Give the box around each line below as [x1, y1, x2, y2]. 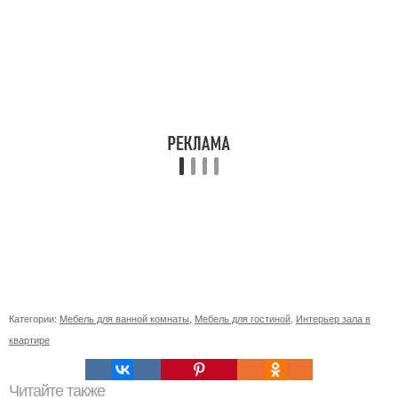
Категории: [9, 310, 60, 325]
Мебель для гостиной [195, 310, 291, 325]
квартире [9, 331, 50, 346]
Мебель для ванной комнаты [60, 310, 189, 325]
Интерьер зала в [296, 310, 370, 325]
